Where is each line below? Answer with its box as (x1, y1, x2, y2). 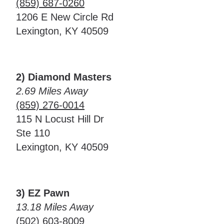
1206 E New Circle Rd (16, 11, 113, 22)
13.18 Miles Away (16, 201, 93, 212)
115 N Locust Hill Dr (16, 113, 104, 124)
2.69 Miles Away (16, 85, 88, 96)
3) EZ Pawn (16, 187, 69, 198)
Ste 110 (16, 127, 50, 138)
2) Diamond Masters (16, 71, 111, 82)
